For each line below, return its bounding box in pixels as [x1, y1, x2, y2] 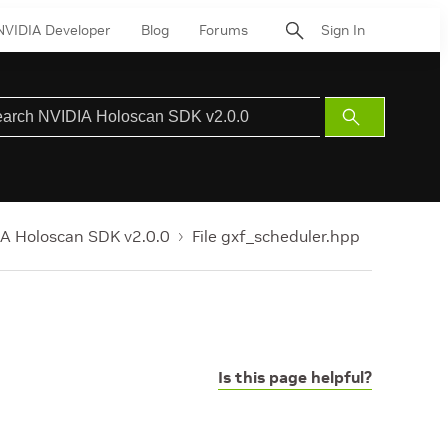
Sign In [321, 20, 365, 39]
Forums [199, 20, 248, 39]
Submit [353, 109, 395, 124]
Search [353, 133, 395, 148]
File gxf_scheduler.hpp [192, 226, 360, 246]
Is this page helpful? [218, 367, 372, 387]
